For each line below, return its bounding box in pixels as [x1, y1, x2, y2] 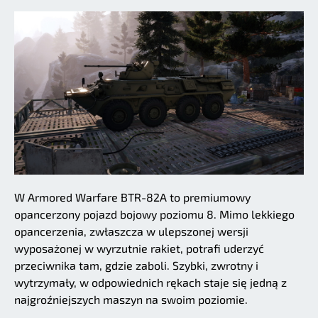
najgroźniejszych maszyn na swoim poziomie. [14, 292, 248, 306]
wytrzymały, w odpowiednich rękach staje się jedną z [14, 275, 287, 289]
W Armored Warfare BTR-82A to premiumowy [14, 190, 251, 204]
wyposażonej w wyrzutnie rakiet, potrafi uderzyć [14, 241, 264, 255]
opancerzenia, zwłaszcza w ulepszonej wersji [14, 224, 248, 238]
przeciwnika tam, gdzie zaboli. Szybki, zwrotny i [14, 258, 258, 272]
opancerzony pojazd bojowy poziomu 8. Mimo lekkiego [14, 207, 295, 221]
